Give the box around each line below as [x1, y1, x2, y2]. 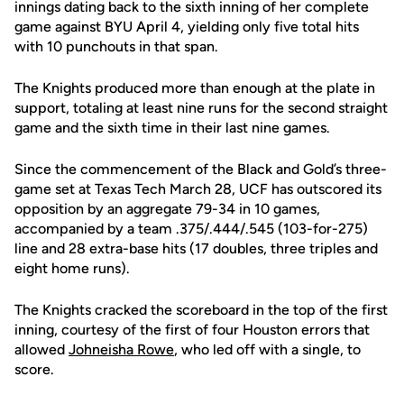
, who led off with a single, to [174, 341, 361, 358]
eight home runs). [14, 260, 130, 277]
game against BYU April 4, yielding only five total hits [14, 18, 359, 35]
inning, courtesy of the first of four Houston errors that [14, 321, 370, 338]
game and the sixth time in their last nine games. [14, 119, 330, 136]
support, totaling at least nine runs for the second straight [14, 99, 388, 116]
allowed [14, 341, 69, 358]
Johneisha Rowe [69, 341, 174, 358]
